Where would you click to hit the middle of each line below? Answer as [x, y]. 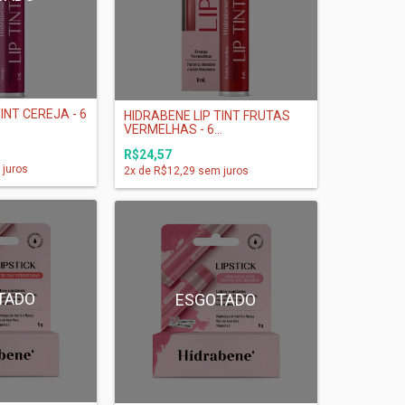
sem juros [222, 170]
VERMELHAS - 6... [173, 129]
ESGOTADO [216, 299]
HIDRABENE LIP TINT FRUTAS [207, 115]
